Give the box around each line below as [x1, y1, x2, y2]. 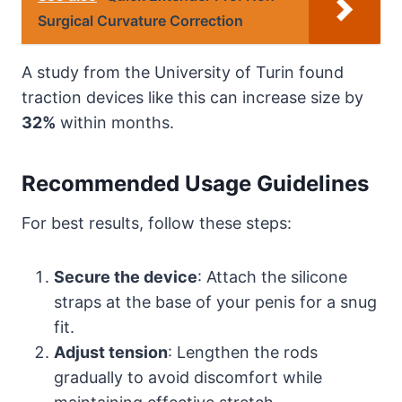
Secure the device [54, 267, 197, 286]
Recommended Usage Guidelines [22, 170, 369, 197]
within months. [56, 112, 174, 132]
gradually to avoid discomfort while [54, 367, 322, 387]
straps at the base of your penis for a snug [54, 292, 377, 311]
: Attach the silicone [197, 267, 347, 286]
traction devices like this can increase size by [22, 87, 363, 107]
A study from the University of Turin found [22, 62, 344, 82]
